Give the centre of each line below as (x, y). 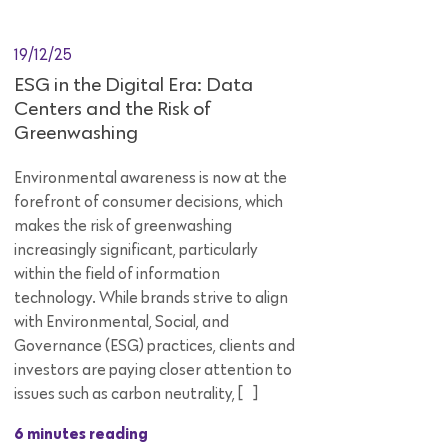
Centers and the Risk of (112, 109)
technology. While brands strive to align (151, 298)
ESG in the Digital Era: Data (133, 85)
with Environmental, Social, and (121, 322)
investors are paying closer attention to (153, 370)
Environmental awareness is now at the (150, 178)
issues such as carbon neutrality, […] (136, 394)
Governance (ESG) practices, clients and (154, 346)
